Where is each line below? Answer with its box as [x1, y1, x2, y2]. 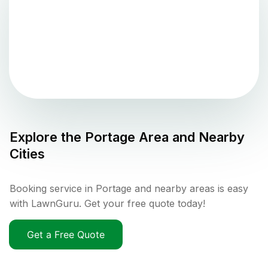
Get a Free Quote [27, 229, 105, 241]
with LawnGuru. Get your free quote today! [10, 197, 205, 210]
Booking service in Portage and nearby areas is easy [10, 182, 248, 195]
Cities [10, 146, 45, 162]
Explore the [10, 129, 85, 145]
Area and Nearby [135, 129, 245, 145]
